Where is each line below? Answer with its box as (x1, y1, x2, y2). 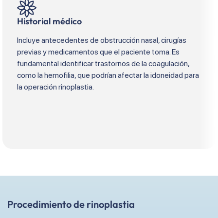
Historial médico (17, 16, 82, 27)
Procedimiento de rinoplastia (7, 198, 135, 211)
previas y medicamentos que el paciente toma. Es (17, 47, 180, 57)
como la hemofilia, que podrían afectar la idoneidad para (17, 71, 199, 80)
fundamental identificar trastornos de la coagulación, (17, 59, 189, 69)
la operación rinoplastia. (17, 82, 94, 92)
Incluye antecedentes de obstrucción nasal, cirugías (17, 36, 186, 45)
